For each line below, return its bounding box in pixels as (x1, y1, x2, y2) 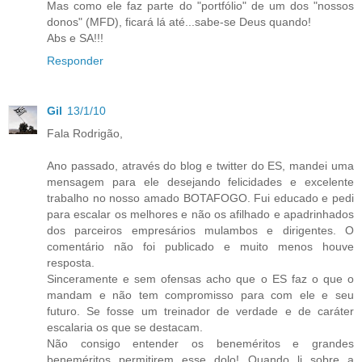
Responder (47, 53, 103, 67)
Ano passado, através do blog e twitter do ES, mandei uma (47, 158, 354, 172)
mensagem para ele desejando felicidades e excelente (47, 175, 354, 188)
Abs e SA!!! (47, 31, 103, 44)
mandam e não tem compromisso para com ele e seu (47, 288, 354, 301)
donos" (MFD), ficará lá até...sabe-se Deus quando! (47, 15, 311, 28)
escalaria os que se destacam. (47, 320, 203, 334)
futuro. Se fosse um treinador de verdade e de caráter (47, 304, 354, 318)
